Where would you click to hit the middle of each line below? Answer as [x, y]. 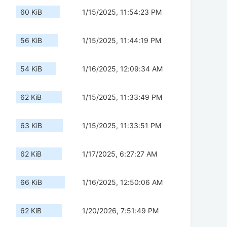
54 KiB [31, 69]
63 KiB [31, 126]
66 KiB [31, 182]
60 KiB [31, 12]
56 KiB [31, 41]
